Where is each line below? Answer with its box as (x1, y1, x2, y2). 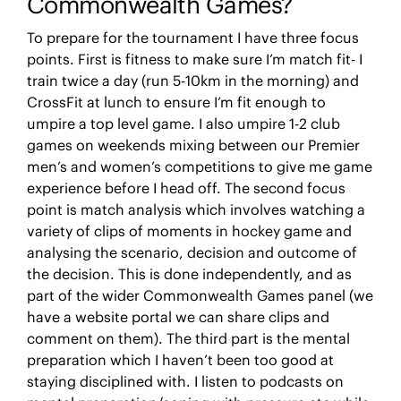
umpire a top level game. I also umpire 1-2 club (26, 114, 340, 132)
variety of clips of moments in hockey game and (26, 221, 352, 240)
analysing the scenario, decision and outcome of (26, 243, 357, 261)
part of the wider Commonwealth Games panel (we (26, 286, 373, 304)
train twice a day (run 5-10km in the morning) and (26, 71, 359, 90)
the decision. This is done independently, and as (26, 264, 352, 283)
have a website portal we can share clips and (26, 307, 329, 326)
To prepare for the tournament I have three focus (26, 28, 359, 47)
